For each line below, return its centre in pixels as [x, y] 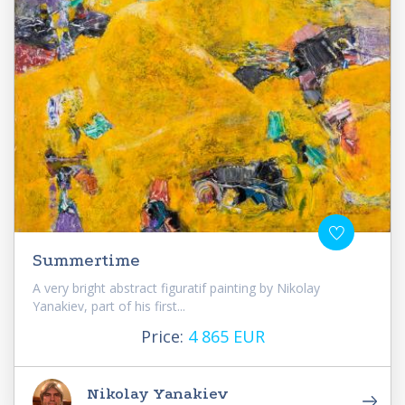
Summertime [86, 261]
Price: [164, 337]
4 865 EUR [226, 337]
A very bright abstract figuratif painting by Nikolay [176, 288]
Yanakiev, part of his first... [109, 306]
